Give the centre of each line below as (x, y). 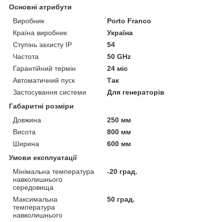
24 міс (118, 68)
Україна (120, 32)
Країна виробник (40, 32)
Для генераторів (136, 92)
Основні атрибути (40, 7)
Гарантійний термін (44, 68)
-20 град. (122, 171)
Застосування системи (50, 92)
